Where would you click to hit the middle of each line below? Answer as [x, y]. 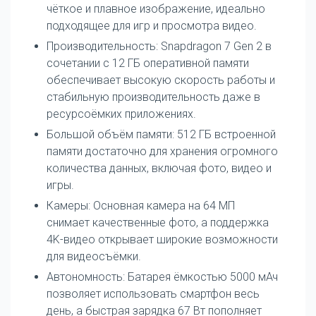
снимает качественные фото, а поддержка [158, 222]
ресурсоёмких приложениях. [121, 114]
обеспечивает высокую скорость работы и [161, 80]
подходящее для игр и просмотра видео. [152, 25]
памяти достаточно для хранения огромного [162, 151]
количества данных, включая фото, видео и [159, 168]
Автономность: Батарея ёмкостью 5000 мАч [162, 276]
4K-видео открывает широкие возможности [162, 239]
